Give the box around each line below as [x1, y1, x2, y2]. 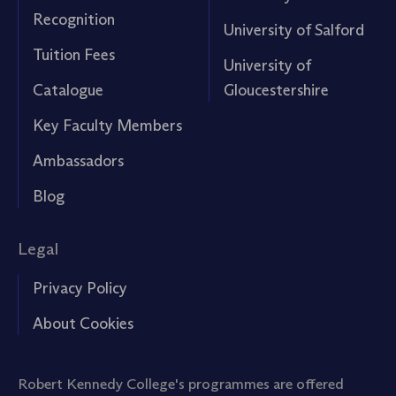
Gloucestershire [224, 80, 329, 100]
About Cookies [33, 313, 133, 333]
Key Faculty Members [33, 115, 182, 135]
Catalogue [33, 80, 103, 100]
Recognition [33, 9, 115, 29]
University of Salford [224, 19, 364, 40]
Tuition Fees [33, 44, 115, 65]
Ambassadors [33, 150, 124, 171]
